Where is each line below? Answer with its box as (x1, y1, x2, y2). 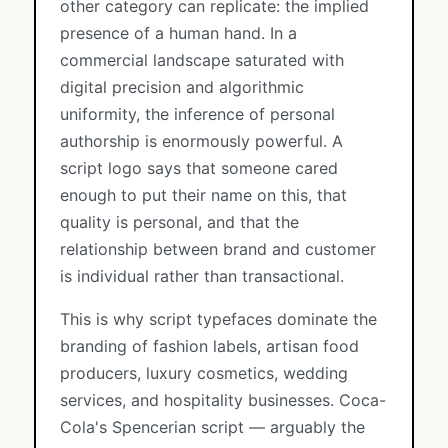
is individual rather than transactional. (60, 266, 344, 286)
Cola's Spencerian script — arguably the (60, 417, 365, 437)
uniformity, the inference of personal (60, 104, 335, 124)
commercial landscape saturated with (60, 50, 344, 70)
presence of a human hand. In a (60, 23, 297, 43)
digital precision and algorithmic (60, 77, 304, 97)
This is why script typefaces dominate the (60, 309, 377, 329)
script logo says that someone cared (60, 158, 338, 178)
